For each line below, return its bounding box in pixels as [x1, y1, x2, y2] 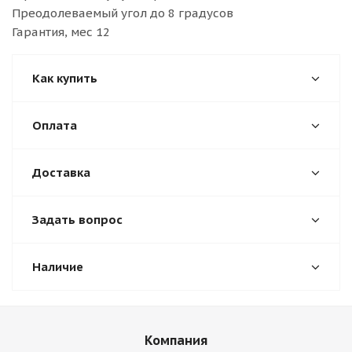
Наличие [32, 259, 83, 274]
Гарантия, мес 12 [12, 24, 110, 39]
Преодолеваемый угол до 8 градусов [12, 5, 233, 20]
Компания [145, 332, 207, 348]
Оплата [32, 118, 77, 133]
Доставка [32, 165, 90, 180]
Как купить [32, 71, 97, 86]
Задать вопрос [32, 212, 123, 227]
